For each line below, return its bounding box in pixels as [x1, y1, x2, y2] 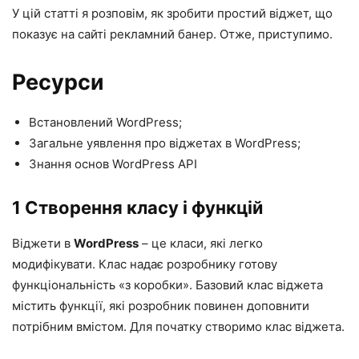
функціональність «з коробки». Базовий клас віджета [12, 276, 323, 292]
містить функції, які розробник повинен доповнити [12, 297, 309, 313]
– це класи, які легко [139, 235, 263, 251]
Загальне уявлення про [29, 135, 169, 151]
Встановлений [29, 114, 116, 130]
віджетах [169, 135, 222, 151]
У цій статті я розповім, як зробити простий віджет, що [12, 5, 333, 21]
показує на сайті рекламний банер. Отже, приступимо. [12, 26, 333, 42]
